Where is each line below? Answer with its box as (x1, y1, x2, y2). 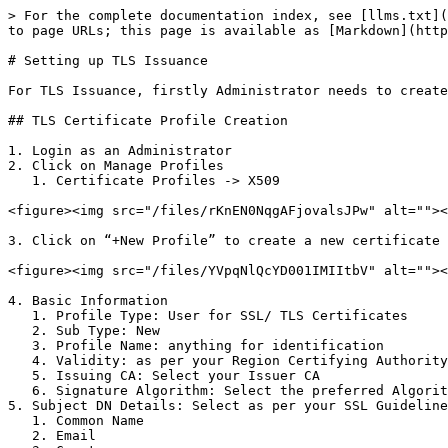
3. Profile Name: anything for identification (8, 338, 32, 353)
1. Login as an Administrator (8, 143, 232, 158)
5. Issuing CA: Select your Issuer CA (8, 368, 32, 383)
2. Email (8, 428, 32, 443)
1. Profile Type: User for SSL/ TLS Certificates (8, 308, 32, 323)
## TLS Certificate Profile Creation (8, 113, 288, 128)
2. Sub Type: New (8, 323, 32, 338)
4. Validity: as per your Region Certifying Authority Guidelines (8, 353, 32, 368)
